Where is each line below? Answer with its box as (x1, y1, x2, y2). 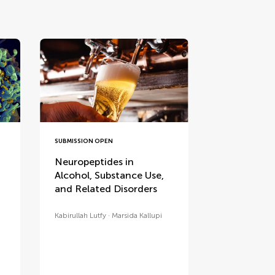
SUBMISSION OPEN (55, 137, 114, 145)
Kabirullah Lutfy (55, 211, 107, 220)
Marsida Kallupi (112, 211, 163, 220)
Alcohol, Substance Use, (55, 169, 165, 181)
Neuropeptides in (55, 155, 134, 168)
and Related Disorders (55, 182, 158, 195)
